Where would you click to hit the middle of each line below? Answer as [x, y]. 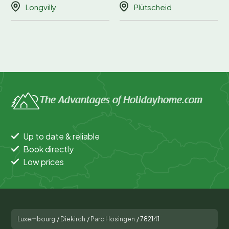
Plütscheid [153, 7]
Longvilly [41, 7]
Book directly [48, 149]
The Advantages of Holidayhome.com [121, 101]
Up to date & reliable [61, 136]
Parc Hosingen [113, 219]
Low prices [43, 162]
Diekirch [73, 219]
